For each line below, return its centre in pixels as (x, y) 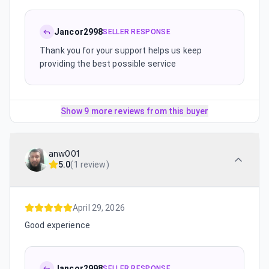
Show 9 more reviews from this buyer (134, 111)
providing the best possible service (108, 64)
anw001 (64, 154)
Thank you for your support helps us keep (121, 50)
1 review (90, 165)
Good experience (57, 225)
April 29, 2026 (99, 208)
